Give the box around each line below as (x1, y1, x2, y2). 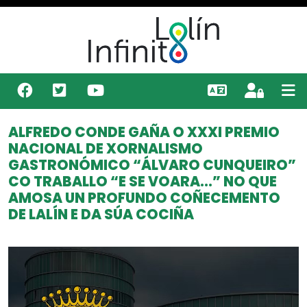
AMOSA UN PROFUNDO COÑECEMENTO (8, 188, 280, 208)
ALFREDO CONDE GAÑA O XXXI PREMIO (8, 123, 280, 143)
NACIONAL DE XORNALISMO (8, 139, 203, 159)
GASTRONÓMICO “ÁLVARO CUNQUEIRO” (8, 156, 296, 175)
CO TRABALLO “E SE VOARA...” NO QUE (8, 172, 277, 192)
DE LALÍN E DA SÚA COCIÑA (8, 205, 194, 225)
